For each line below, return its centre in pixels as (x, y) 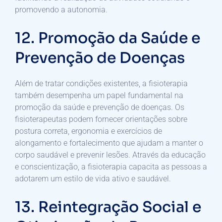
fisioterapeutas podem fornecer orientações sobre (101, 119)
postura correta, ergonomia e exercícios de (88, 131)
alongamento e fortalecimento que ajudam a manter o (109, 143)
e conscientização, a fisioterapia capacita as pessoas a (111, 166)
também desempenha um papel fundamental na (99, 95)
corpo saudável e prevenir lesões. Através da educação (110, 155)
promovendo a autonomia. (61, 9)
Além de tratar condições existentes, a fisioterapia (101, 83)
